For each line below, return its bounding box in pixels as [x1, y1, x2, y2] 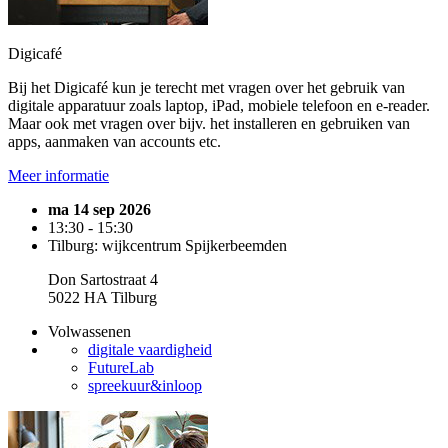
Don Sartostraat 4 [48, 271, 158, 288]
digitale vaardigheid [88, 341, 212, 358]
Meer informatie [8, 167, 109, 184]
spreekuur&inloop [88, 377, 202, 394]
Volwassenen [48, 323, 131, 340]
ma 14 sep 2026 [48, 201, 151, 218]
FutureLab [88, 359, 154, 376]
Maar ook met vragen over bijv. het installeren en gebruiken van [8, 115, 410, 132]
